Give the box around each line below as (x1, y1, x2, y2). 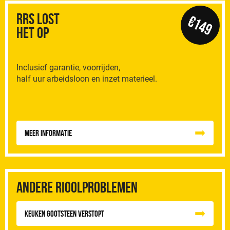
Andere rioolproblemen (16, 178, 138, 195)
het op (16, 24, 49, 41)
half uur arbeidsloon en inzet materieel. (16, 73, 158, 84)
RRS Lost (16, 10, 60, 27)
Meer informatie (25, 128, 72, 138)
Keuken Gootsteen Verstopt (25, 208, 105, 218)
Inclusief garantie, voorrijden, (16, 62, 121, 72)
